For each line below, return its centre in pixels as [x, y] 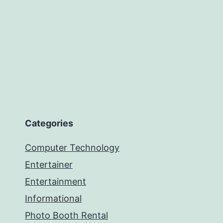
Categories [49, 123]
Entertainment [56, 181]
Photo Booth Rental [66, 215]
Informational [53, 198]
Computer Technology [72, 148]
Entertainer [49, 165]
